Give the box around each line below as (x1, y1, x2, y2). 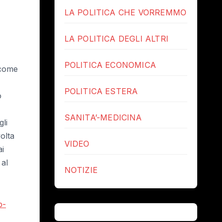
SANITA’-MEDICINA (64, 112, 142, 122)
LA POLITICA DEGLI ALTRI (64, 33, 169, 44)
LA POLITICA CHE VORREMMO (64, 7, 187, 17)
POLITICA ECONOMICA (64, 59, 157, 70)
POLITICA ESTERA (64, 86, 138, 96)
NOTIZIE (64, 165, 98, 175)
